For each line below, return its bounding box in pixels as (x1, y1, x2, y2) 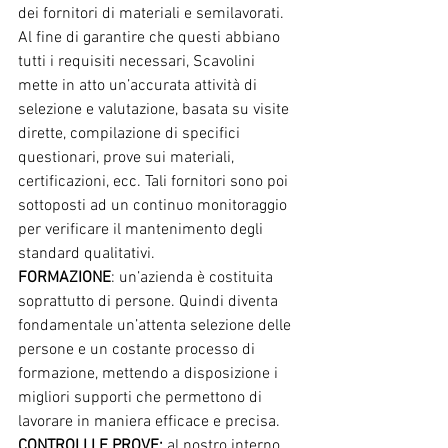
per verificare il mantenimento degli (18, 219, 267, 240)
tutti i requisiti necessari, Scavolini (18, 51, 259, 72)
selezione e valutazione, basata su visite (18, 99, 293, 120)
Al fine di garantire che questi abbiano (18, 27, 284, 48)
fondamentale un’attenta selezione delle (18, 315, 295, 336)
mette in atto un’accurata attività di (18, 75, 261, 96)
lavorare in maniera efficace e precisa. (18, 411, 280, 432)
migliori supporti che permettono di (18, 387, 266, 408)
